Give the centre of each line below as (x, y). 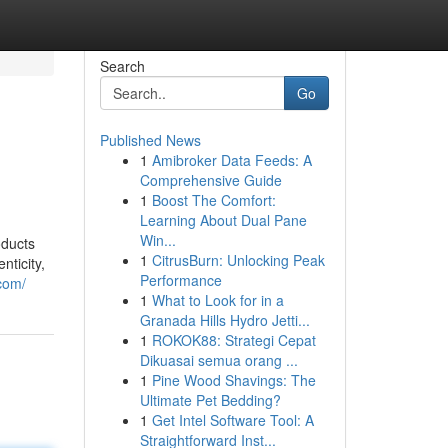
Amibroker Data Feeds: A (231, 160)
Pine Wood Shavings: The (233, 380)
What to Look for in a (217, 300)
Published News (150, 140)
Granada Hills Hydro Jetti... (224, 320)
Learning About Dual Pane (223, 220)
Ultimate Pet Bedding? (210, 400)
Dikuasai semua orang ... (218, 360)
